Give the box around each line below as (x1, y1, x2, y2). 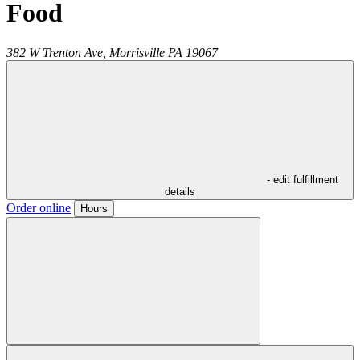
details (165, 185, 195, 198)
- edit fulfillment (266, 173, 338, 186)
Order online (6, 200, 71, 215)
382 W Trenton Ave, (6, 45, 106, 59)
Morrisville (109, 45, 165, 59)
